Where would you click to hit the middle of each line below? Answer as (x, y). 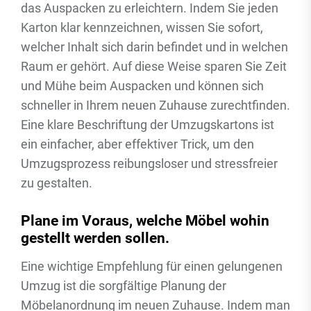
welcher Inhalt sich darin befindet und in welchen (154, 47)
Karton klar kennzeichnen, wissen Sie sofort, (142, 27)
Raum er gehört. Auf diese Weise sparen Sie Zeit (154, 66)
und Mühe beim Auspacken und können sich (142, 86)
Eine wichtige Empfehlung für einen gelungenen (152, 266)
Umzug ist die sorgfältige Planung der (124, 286)
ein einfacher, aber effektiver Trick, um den (137, 144)
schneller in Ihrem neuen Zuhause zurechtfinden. (155, 105)
